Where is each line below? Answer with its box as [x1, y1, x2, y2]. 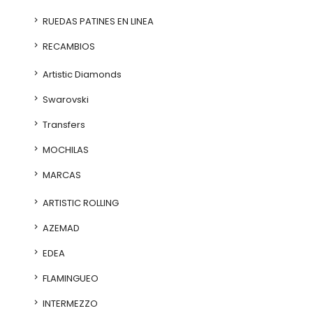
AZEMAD [41, 221, 80, 235]
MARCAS [41, 168, 81, 182]
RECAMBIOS [41, 40, 95, 53]
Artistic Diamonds [41, 68, 122, 81]
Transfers [41, 118, 85, 131]
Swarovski [41, 93, 89, 106]
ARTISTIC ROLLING [41, 196, 119, 210]
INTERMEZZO [41, 297, 98, 310]
